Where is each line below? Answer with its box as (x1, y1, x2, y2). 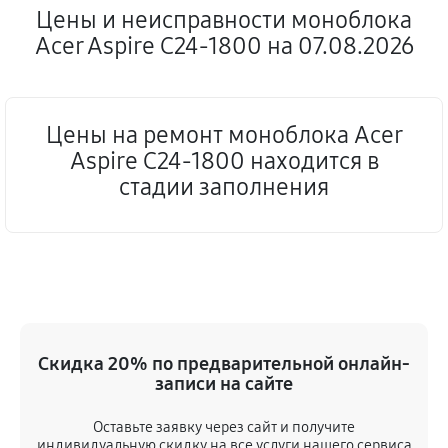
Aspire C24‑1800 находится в (69, 147, 379, 175)
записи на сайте (155, 372, 293, 395)
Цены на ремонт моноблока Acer (45, 121, 403, 149)
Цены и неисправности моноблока (36, 6, 412, 34)
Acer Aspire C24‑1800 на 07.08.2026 (34, 32, 414, 60)
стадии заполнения (119, 173, 329, 201)
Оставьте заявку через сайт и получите (93, 418, 355, 436)
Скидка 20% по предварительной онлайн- (38, 352, 410, 375)
